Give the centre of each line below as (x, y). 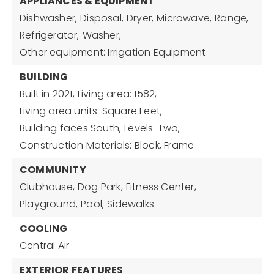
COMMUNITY (53, 170)
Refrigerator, (50, 35)
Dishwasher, (49, 18)
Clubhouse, (47, 187)
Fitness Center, (161, 187)
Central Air (45, 246)
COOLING (44, 228)
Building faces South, (71, 128)
